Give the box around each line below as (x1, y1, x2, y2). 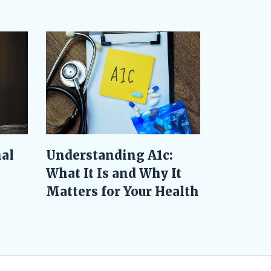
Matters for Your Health (46, 184, 199, 200)
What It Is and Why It (46, 166, 181, 181)
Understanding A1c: (46, 148, 173, 163)
